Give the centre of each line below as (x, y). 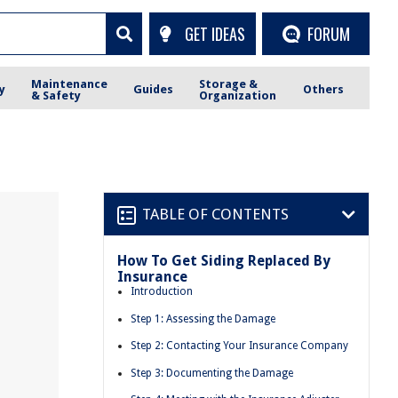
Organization (238, 95)
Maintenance (70, 84)
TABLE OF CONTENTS (215, 214)
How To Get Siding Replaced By (224, 261)
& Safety (56, 95)
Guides (154, 89)
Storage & (229, 84)
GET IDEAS (215, 33)
